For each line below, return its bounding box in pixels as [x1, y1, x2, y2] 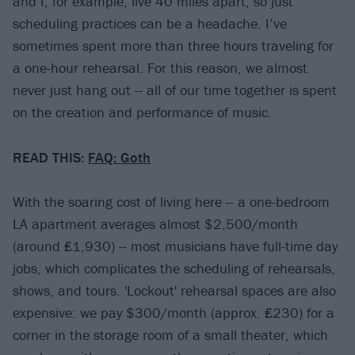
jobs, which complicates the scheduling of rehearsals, [13, 259, 335, 278]
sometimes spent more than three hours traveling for [13, 36, 334, 55]
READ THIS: [13, 147, 88, 166]
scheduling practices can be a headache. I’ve [13, 14, 287, 33]
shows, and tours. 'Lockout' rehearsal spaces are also [13, 281, 336, 300]
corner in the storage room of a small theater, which [13, 326, 328, 345]
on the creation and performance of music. [13, 103, 272, 122]
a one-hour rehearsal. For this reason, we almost [13, 59, 307, 78]
